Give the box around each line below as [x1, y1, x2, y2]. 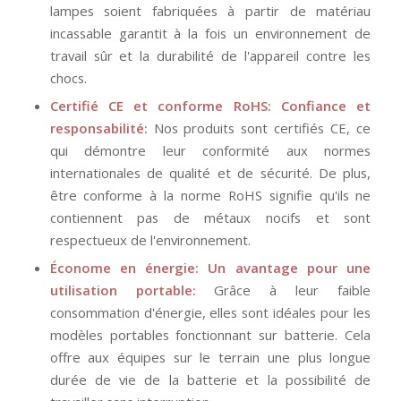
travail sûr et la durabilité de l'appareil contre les [49, 47, 371, 65]
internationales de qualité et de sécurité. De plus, [49, 164, 371, 183]
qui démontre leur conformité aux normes [49, 141, 371, 160]
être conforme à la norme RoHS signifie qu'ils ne [49, 186, 371, 205]
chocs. [49, 69, 87, 88]
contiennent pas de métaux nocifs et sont [49, 209, 371, 227]
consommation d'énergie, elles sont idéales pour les [49, 303, 371, 322]
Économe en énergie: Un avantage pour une [49, 259, 371, 277]
